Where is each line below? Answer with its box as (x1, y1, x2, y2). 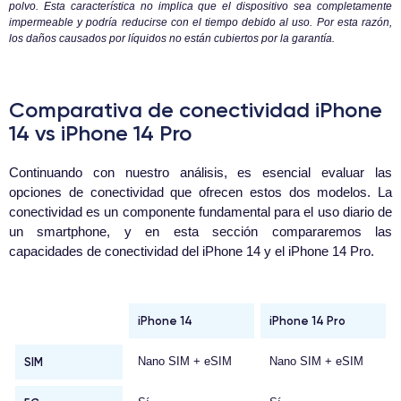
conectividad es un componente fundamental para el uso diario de (9, 204, 392, 220)
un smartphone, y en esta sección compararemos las (9, 224, 392, 240)
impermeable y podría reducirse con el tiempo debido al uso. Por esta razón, (9, 16, 392, 30)
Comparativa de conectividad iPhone (9, 97, 382, 124)
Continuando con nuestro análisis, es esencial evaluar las (9, 165, 392, 181)
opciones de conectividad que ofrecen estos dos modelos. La (9, 184, 392, 200)
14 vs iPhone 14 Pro (9, 120, 192, 147)
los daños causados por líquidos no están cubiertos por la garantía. (9, 32, 335, 46)
